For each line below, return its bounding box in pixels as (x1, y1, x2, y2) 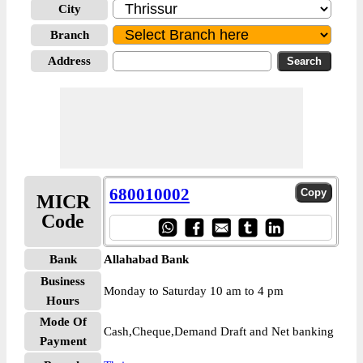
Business (41, 275, 85, 288)
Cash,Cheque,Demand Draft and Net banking (104, 325, 334, 338)
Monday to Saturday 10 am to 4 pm (104, 284, 284, 297)
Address (48, 54, 91, 67)
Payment (39, 335, 87, 348)
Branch (49, 28, 89, 41)
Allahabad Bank (104, 253, 189, 266)
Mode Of (39, 315, 87, 328)
